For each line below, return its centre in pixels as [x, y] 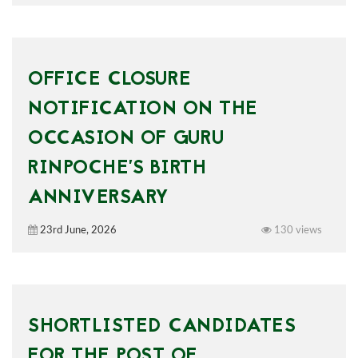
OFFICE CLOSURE [109, 80]
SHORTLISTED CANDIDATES [162, 327]
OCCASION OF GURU [126, 139]
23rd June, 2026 [77, 231]
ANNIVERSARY [99, 199]
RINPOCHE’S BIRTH [117, 169]
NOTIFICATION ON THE [143, 110]
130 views [297, 231]
